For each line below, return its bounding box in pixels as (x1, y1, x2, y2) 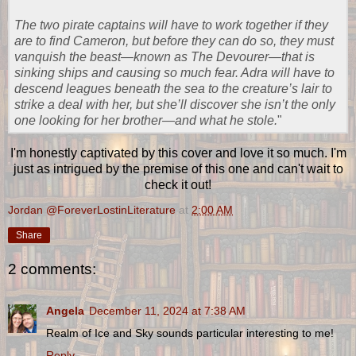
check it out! (145, 178, 211, 192)
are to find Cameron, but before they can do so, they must (14, 33, 334, 48)
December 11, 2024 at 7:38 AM (89, 304, 246, 317)
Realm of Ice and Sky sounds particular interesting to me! (46, 326, 334, 339)
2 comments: (8, 261, 96, 278)
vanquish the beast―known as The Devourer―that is (14, 49, 315, 64)
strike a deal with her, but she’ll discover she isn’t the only (14, 97, 335, 111)
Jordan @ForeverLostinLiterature (8, 203, 176, 217)
